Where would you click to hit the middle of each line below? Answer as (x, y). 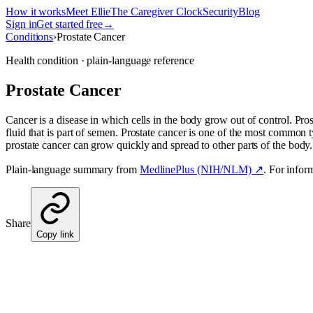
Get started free (70, 24)
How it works (36, 12)
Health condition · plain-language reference (100, 60)
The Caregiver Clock (156, 12)
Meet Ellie (88, 12)
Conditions (30, 37)
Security (220, 12)
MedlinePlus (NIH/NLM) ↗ (201, 169)
